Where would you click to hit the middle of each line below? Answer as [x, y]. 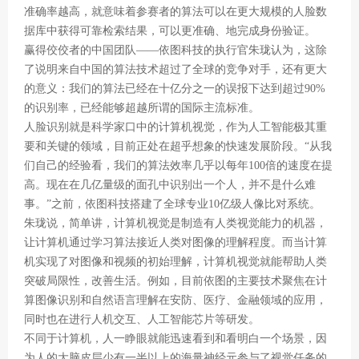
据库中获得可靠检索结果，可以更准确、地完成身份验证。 [170, 31]
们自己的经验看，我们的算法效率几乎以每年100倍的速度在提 [178, 165]
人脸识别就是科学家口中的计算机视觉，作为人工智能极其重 [175, 127]
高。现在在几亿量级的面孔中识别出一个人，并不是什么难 [170, 185]
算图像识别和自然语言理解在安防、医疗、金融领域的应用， [175, 300]
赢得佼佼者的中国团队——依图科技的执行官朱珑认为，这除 [175, 50]
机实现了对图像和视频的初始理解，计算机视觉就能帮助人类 [175, 262]
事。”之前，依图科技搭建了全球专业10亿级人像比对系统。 [172, 204]
